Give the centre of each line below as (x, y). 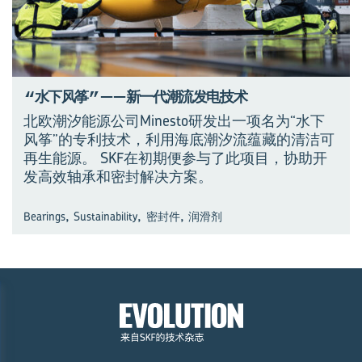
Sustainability (106, 216)
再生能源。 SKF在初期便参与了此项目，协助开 (175, 158)
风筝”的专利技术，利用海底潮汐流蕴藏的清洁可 (179, 139)
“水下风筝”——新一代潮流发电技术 (135, 97)
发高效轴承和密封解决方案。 (118, 176)
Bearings (44, 216)
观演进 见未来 (78, 311)
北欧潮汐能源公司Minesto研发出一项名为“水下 (174, 120)
